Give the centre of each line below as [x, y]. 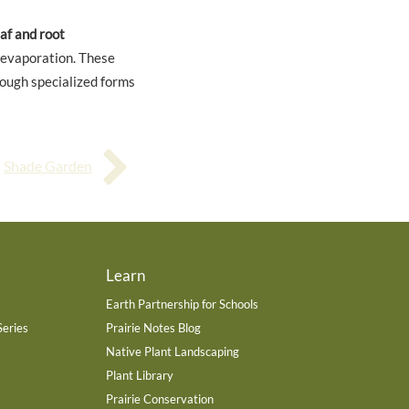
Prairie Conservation [159, 399]
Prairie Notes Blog [153, 327]
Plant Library [139, 375]
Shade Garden [48, 166]
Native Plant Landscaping [172, 351]
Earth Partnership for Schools [182, 304]
